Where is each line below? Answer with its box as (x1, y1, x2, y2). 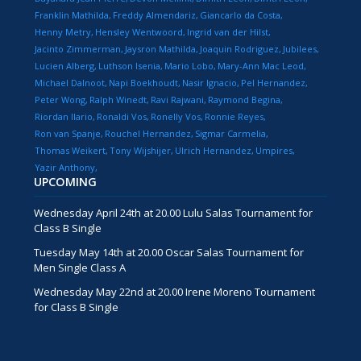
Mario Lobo (164, 60, 214, 73)
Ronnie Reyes (205, 110, 264, 123)
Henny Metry (35, 26, 92, 39)
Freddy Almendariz (113, 9, 197, 22)
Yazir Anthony (35, 161, 96, 174)
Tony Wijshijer (110, 144, 172, 157)
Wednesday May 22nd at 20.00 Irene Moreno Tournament (34, 284, 316, 300)
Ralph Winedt (89, 93, 147, 106)
